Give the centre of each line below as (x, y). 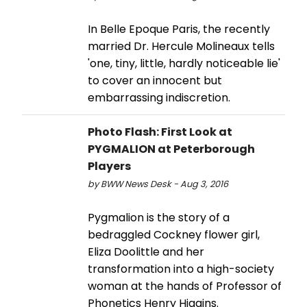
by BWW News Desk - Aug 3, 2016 (158, 184)
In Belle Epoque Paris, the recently (179, 29)
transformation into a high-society (181, 269)
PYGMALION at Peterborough (171, 149)
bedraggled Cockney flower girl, (174, 234)
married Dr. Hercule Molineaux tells (181, 46)
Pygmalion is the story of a (159, 217)
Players (109, 166)
